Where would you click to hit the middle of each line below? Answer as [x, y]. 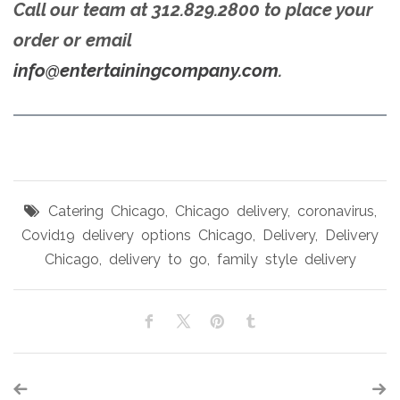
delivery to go [158, 259]
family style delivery [286, 259]
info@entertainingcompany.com [146, 71]
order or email [72, 40]
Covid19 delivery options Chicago [137, 235]
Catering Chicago [106, 211]
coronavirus [335, 211]
